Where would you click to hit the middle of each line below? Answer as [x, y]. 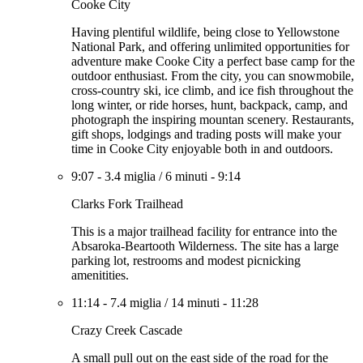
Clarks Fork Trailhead [127, 204]
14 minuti [195, 303]
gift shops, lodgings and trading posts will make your [206, 134]
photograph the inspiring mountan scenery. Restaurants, [213, 120]
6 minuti [186, 176]
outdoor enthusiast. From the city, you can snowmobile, [213, 76]
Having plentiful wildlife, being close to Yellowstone [205, 32]
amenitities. [100, 275]
